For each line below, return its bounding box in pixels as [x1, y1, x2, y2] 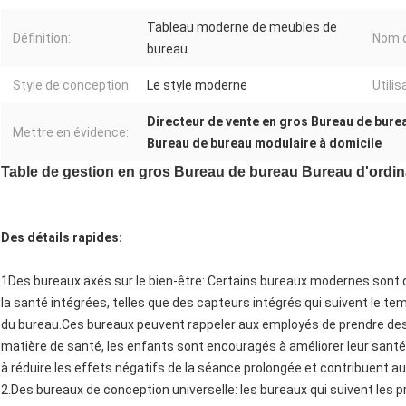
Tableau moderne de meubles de [147, 20, 337, 35]
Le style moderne [147, 78, 247, 93]
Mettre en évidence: [13, 125, 129, 140]
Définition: [13, 31, 71, 46]
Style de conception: [13, 78, 131, 93]
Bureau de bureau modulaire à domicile [147, 136, 382, 151]
